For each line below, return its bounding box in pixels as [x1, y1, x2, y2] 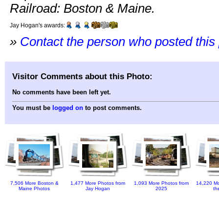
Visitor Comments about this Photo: [12, 71, 153, 81]
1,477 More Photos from [70, 180, 125, 186]
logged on [52, 104, 83, 112]
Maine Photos [19, 186, 50, 192]
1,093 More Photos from [134, 180, 189, 186]
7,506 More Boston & [10, 180, 59, 186]
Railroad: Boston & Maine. [10, 1, 155, 16]
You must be [12, 104, 52, 112]
